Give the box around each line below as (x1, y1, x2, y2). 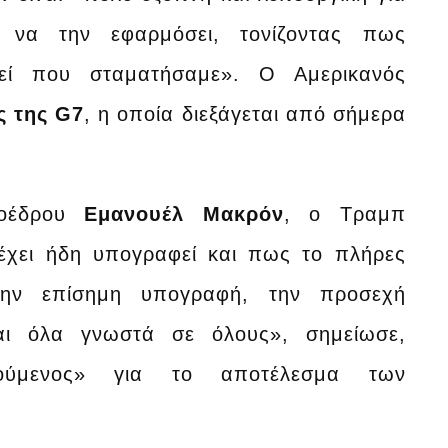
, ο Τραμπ (283, 202, 406, 225)
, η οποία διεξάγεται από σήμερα (84, 102, 406, 125)
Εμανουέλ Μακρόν (84, 202, 284, 225)
